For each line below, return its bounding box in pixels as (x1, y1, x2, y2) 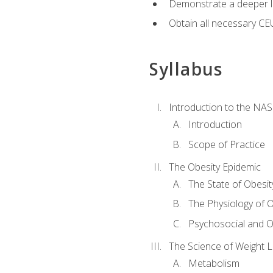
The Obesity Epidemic (168, 160, 261, 174)
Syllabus (149, 57, 223, 80)
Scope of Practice (188, 137, 265, 151)
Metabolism (188, 257, 239, 271)
